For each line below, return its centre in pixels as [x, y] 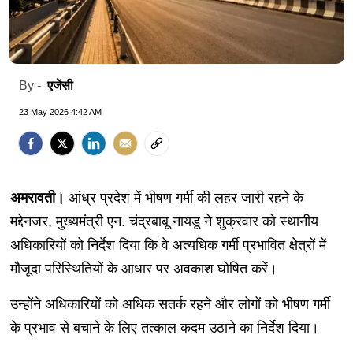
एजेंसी [60, 85]
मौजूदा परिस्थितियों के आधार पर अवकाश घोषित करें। [143, 268]
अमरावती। [39, 197]
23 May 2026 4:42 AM [60, 111]
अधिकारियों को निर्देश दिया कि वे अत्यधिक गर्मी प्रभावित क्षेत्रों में [168, 245]
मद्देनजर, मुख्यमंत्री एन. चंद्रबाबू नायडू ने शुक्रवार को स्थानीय [164, 221]
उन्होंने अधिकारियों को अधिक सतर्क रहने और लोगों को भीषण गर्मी [170, 304]
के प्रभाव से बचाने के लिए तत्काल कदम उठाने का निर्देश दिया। [164, 327]
